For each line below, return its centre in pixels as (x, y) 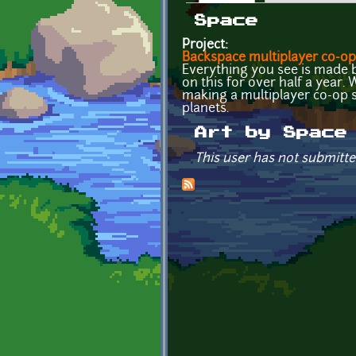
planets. (205, 108)
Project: (207, 45)
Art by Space (271, 132)
